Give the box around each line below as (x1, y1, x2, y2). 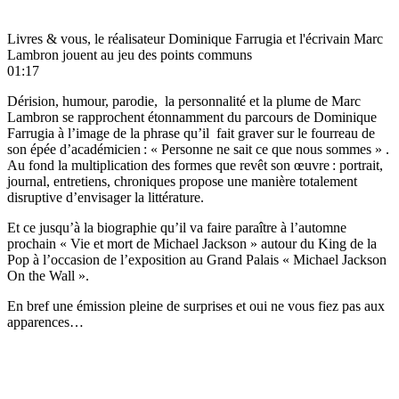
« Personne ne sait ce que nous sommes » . (151, 142, 389, 158)
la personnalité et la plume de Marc (165, 94, 361, 110)
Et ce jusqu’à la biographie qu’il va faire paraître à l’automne (7, 220, 346, 236)
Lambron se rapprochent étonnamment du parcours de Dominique (7, 110, 377, 126)
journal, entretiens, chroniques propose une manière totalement (7, 174, 357, 190)
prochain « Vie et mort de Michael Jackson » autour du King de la (7, 236, 377, 252)
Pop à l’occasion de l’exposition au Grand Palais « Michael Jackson (7, 252, 387, 268)
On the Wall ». (7, 268, 89, 284)
